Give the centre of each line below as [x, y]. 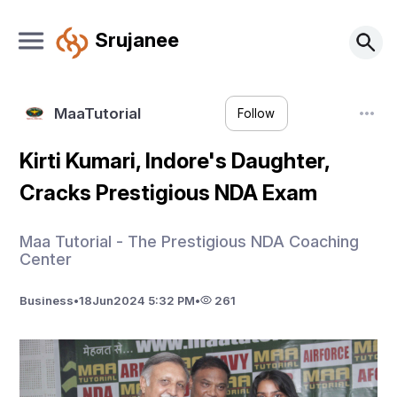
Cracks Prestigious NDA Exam [169, 193]
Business [47, 300]
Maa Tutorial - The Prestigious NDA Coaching [190, 241]
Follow [257, 114]
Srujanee [136, 39]
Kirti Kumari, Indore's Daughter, [175, 161]
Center [46, 259]
